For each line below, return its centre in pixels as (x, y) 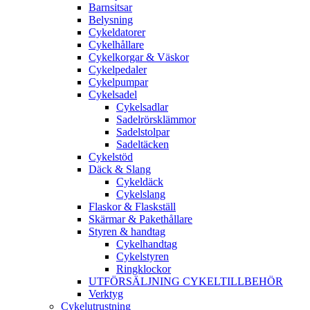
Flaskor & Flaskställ (132, 207)
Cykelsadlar (142, 107)
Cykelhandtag (147, 244)
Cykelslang (141, 194)
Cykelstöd (111, 157)
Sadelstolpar (143, 132)
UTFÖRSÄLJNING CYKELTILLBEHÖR (186, 282)
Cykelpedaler (118, 70)
